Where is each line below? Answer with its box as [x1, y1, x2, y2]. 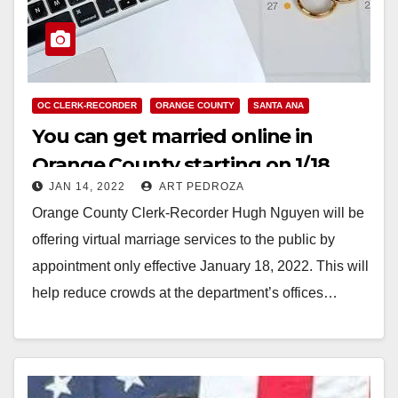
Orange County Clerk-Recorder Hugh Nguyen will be [32, 204, 364, 220]
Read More [41, 325, 111, 341]
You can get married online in [32, 123, 314, 148]
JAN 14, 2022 [49, 179, 125, 193]
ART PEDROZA [156, 179, 244, 193]
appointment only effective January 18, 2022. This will [32, 258, 369, 274]
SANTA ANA [253, 99, 304, 110]
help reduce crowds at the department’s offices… [32, 284, 338, 300]
